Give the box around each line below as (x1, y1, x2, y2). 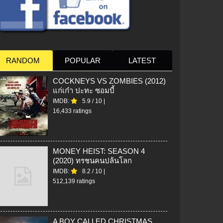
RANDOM (5, 56, 40, 65)
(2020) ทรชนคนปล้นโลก (53, 156, 132, 165)
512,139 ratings (53, 177, 95, 185)
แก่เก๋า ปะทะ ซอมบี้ (53, 86, 114, 95)
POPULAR (64, 56, 101, 65)
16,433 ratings (53, 107, 92, 114)
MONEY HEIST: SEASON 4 (53, 146, 145, 155)
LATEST (128, 56, 156, 65)
